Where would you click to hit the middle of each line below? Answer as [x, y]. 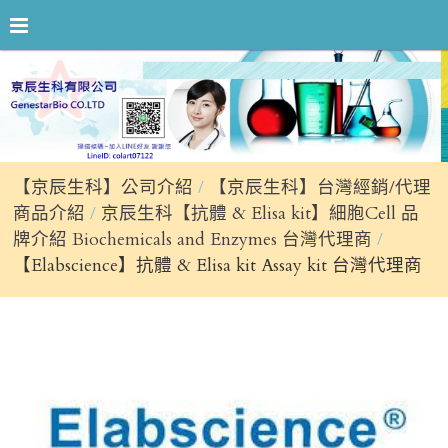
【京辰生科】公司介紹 [103, 188]
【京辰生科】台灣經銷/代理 [320, 188]
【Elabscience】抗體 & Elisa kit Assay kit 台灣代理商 [218, 266]
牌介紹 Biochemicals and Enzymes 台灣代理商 [193, 240]
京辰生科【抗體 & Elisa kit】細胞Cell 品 [260, 214]
